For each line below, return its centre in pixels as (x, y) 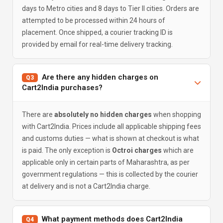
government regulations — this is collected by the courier (110, 174)
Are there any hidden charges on (98, 77)
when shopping (176, 114)
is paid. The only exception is (67, 150)
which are (178, 150)
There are (38, 114)
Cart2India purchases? (62, 88)
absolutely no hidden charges (103, 114)
